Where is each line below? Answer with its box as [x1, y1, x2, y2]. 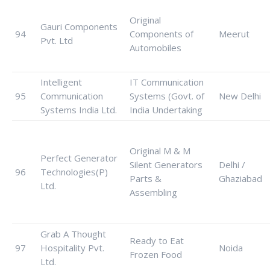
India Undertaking [130, 104, 202, 116]
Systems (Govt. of [130, 90, 204, 102]
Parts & [130, 172, 162, 184]
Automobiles [130, 42, 181, 54]
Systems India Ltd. [40, 104, 117, 116]
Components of [130, 28, 193, 40]
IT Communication [130, 76, 204, 88]
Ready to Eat [130, 234, 184, 246]
